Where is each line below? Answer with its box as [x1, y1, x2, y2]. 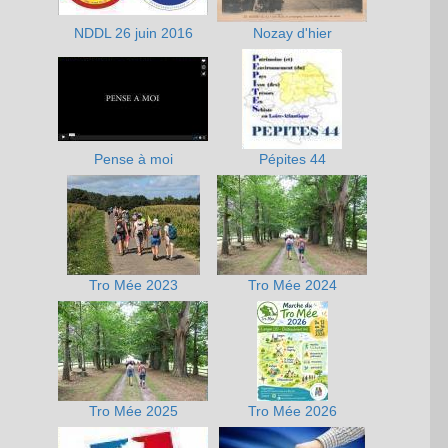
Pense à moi [94, 151, 174, 168]
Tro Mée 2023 [89, 277, 179, 294]
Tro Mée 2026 [248, 403, 338, 420]
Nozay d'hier [253, 25, 333, 42]
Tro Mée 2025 [89, 403, 179, 420]
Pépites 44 [259, 151, 327, 168]
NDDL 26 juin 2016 [74, 25, 194, 42]
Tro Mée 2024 [248, 277, 338, 294]
